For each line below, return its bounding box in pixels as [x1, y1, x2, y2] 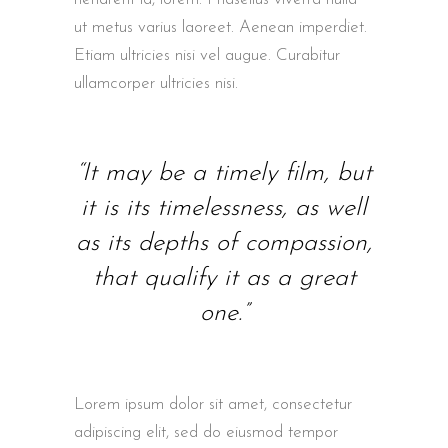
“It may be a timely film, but [76, 161, 372, 187]
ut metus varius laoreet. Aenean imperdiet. [74, 19, 367, 37]
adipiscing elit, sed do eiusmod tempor [74, 424, 338, 442]
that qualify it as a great [92, 266, 356, 292]
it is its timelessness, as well [81, 196, 367, 222]
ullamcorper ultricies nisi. [74, 75, 238, 93]
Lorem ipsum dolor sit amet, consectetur [74, 396, 352, 414]
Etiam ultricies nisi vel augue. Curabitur [74, 47, 340, 65]
